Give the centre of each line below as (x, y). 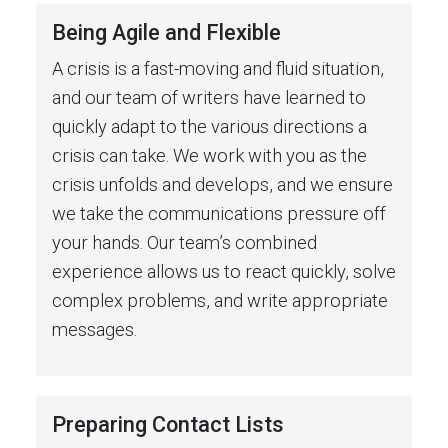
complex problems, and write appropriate (220, 300)
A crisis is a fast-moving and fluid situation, (218, 68)
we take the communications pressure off (219, 213)
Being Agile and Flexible (166, 32)
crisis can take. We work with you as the (209, 155)
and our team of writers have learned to (209, 97)
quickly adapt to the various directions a (209, 126)
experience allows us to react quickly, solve (224, 271)
